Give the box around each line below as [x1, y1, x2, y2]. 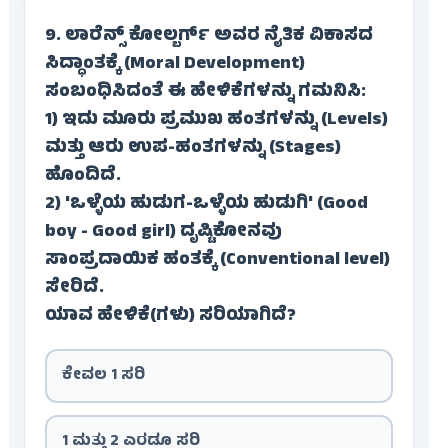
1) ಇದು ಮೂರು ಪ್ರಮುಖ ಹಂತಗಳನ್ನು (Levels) [44, 106, 388, 137]
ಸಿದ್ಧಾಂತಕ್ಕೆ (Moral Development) [44, 50, 305, 81]
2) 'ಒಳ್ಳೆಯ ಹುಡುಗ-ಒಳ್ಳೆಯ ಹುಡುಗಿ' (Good [44, 190, 368, 221]
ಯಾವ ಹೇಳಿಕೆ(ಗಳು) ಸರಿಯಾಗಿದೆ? [44, 302, 296, 333]
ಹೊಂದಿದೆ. [44, 162, 121, 193]
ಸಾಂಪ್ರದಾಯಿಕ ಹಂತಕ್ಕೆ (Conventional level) [44, 246, 390, 277]
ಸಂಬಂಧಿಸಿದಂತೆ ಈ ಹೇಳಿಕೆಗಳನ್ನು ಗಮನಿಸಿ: [44, 78, 366, 109]
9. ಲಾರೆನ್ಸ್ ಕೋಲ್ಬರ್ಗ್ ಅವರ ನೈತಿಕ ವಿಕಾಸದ [44, 22, 373, 53]
